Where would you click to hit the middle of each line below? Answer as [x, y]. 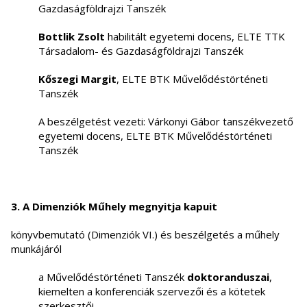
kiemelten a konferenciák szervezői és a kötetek [152, 292]
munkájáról [36, 249]
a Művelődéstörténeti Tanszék [113, 277]
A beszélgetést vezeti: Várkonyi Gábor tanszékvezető [166, 122]
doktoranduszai [228, 277]
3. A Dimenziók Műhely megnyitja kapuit [114, 207]
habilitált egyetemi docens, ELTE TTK [195, 37]
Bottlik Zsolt [72, 37]
